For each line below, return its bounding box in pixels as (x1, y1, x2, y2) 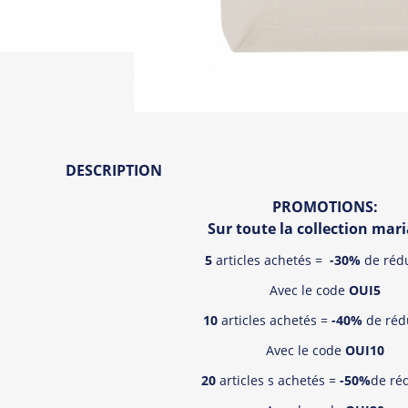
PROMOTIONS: (272, 196, 378, 217)
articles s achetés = (216, 371, 340, 389)
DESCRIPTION (66, 159, 162, 180)
